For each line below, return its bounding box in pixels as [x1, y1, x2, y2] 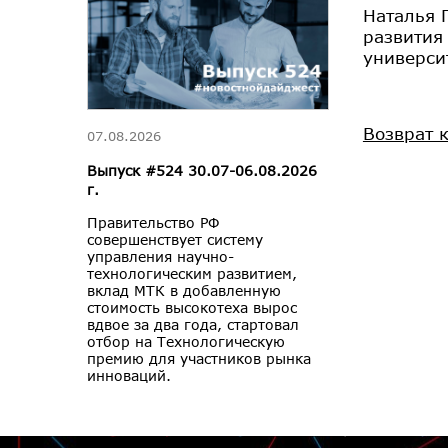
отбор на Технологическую [87, 333, 285, 351]
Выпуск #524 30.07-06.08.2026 [87, 162, 317, 180]
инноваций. [87, 367, 171, 385]
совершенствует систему [87, 231, 263, 249]
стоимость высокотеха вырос [87, 299, 297, 317]
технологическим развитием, [87, 265, 297, 283]
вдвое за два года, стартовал [87, 316, 299, 334]
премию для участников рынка [87, 350, 311, 368]
